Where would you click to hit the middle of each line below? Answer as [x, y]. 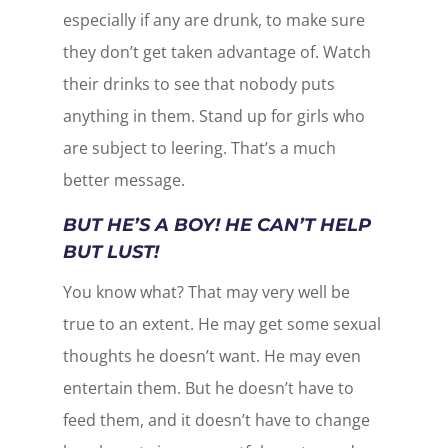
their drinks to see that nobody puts [198, 83]
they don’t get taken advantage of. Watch [216, 51]
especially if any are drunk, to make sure [213, 19]
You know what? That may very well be [206, 291]
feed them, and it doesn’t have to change [216, 419]
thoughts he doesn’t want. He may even [211, 355]
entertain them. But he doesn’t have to [208, 387]
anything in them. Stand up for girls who [213, 115]
